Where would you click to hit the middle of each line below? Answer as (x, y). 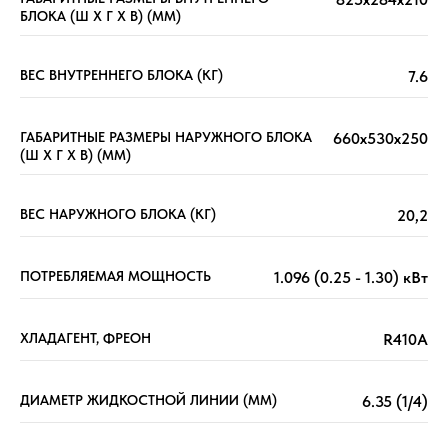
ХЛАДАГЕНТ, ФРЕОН (85, 338)
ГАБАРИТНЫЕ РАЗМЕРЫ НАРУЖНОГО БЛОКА (166, 137)
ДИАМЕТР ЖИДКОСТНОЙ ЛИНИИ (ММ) (148, 400)
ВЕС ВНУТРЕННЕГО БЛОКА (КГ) (121, 75)
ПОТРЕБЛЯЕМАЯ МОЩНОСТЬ (115, 276)
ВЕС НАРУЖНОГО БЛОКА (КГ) (118, 214)
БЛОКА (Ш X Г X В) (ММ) (100, 16)
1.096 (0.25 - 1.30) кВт (351, 278)
